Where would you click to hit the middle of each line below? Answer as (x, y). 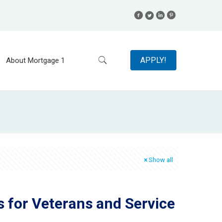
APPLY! (153, 60)
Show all (161, 160)
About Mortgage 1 (35, 60)
